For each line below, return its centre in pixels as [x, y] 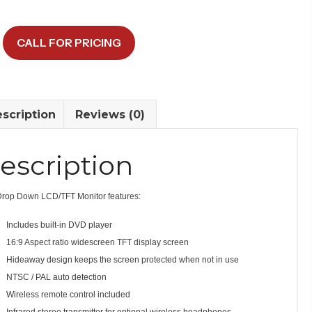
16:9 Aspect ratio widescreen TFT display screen [97, 242]
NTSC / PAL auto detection [56, 277]
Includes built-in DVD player [59, 225]
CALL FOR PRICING [69, 42]
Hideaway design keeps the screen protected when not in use [122, 259]
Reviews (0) [110, 114]
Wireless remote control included [68, 294]
